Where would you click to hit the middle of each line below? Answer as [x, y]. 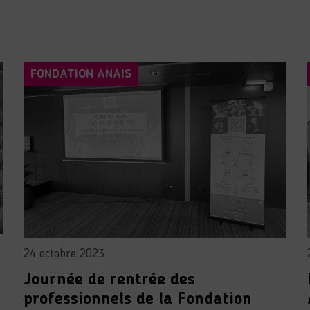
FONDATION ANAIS [81, 74]
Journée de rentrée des [109, 280]
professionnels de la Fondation [137, 299]
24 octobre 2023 [64, 254]
